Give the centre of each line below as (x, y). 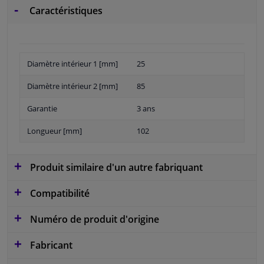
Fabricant (50, 245)
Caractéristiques (65, 10)
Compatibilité (59, 193)
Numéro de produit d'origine (93, 219)
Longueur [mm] (55, 131)
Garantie (42, 108)
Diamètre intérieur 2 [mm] (72, 86)
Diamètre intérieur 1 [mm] (72, 63)
